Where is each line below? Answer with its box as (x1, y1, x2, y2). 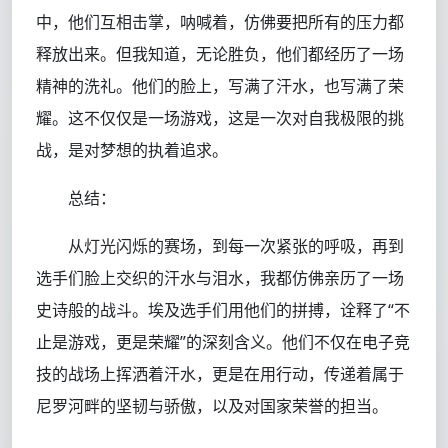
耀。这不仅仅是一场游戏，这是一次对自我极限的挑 (36, 107, 404, 130)
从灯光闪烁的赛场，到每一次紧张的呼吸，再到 (68, 235, 404, 258)
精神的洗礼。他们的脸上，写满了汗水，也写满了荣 (36, 75, 404, 98)
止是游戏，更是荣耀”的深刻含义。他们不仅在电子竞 (36, 331, 410, 354)
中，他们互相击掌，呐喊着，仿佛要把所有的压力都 (36, 11, 404, 34)
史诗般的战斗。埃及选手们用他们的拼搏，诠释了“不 (36, 299, 410, 322)
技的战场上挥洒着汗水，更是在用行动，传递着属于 (36, 363, 404, 386)
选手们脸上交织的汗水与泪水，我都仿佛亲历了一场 (36, 267, 404, 290)
